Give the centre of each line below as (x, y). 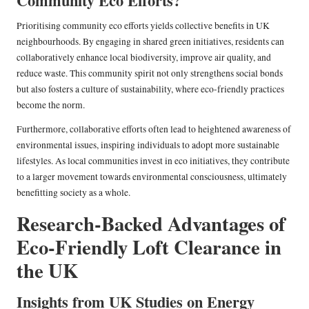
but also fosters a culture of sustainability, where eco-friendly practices (150, 89)
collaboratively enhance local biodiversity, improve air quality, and (144, 57)
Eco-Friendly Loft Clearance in (149, 247)
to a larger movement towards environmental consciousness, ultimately (152, 176)
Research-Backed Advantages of (151, 223)
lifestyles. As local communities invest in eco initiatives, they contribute (153, 160)
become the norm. (51, 104)
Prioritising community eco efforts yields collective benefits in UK (143, 25)
